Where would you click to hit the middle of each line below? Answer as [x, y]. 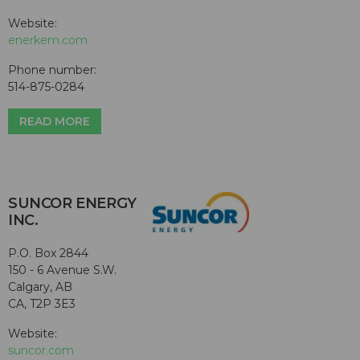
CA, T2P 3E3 [42, 304]
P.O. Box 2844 [48, 254]
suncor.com [41, 351]
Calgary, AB [40, 287]
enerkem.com [48, 40]
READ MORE [55, 121]
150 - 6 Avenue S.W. [62, 270]
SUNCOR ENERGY [72, 204]
